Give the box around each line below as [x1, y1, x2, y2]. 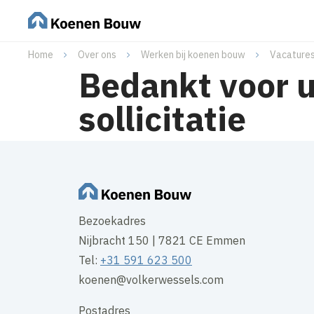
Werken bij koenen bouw [139, 48, 247, 62]
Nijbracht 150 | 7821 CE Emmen [78, 233, 245, 248]
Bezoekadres [78, 214, 149, 228]
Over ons [78, 48, 116, 62]
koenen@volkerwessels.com [78, 273, 224, 287]
